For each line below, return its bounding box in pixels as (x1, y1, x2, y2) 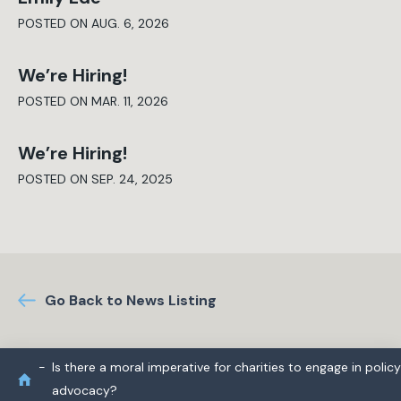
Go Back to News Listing (45, 291, 217, 310)
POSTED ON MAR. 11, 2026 (18, 93, 168, 109)
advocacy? (52, 382, 117, 398)
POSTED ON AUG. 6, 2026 (18, 15, 169, 31)
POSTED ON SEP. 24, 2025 (18, 171, 173, 187)
